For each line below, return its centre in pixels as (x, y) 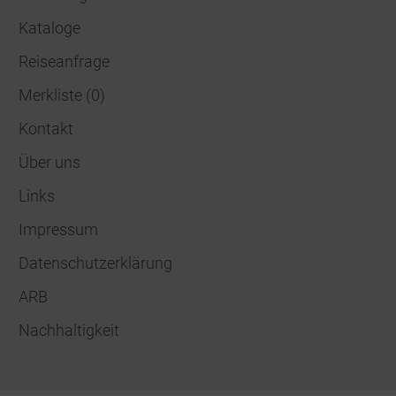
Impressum (58, 230)
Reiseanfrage (64, 62)
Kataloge (49, 28)
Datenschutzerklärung (95, 263)
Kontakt (46, 129)
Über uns (49, 163)
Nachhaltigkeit (69, 331)
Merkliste (52, 95)
